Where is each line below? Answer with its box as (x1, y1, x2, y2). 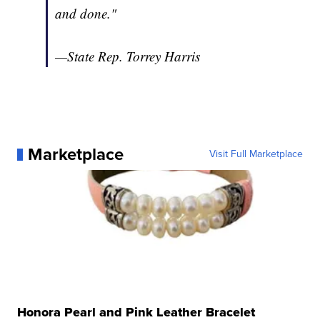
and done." (55, 4, 117, 23)
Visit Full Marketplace (209, 146, 303, 162)
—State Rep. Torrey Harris (55, 47, 201, 66)
